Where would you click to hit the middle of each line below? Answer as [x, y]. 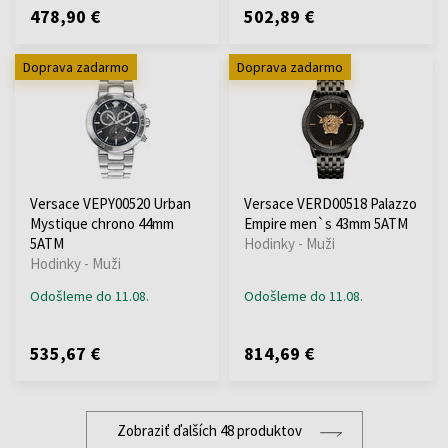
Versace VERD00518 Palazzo [330, 203]
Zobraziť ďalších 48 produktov [209, 430]
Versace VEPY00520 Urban [110, 203]
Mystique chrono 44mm [102, 223]
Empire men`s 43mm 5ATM [326, 223]
